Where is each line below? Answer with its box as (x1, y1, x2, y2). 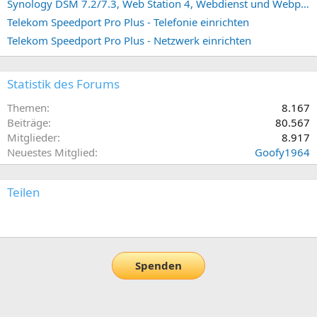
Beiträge (7, 115, 48, 130)
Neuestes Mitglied (7, 145, 95, 160)
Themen (7, 100, 47, 115)
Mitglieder (7, 130, 57, 145)
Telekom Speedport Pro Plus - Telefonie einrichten (7, 15, 249, 30)
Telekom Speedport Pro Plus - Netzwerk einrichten (7, 33, 251, 48)
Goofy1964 (255, 145, 310, 160)
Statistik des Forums (7, 76, 120, 93)
